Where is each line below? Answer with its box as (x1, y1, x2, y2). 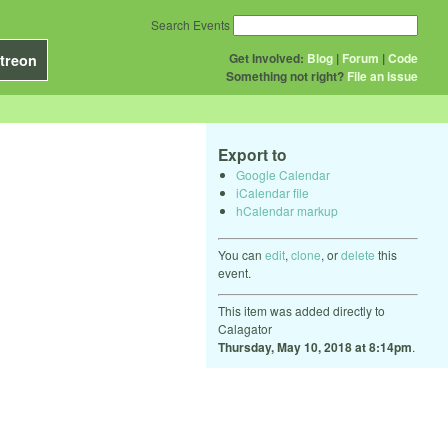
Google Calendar (236, 165, 330, 183)
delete (341, 245, 375, 263)
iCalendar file (236, 183, 309, 201)
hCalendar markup (236, 201, 338, 219)
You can (218, 245, 265, 263)
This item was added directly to (218, 301, 385, 319)
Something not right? (226, 67, 344, 85)
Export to (218, 143, 287, 166)
